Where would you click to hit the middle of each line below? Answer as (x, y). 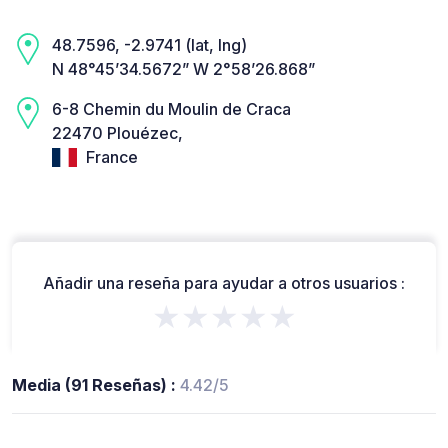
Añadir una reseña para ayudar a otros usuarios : (224, 282)
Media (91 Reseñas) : (96, 384)
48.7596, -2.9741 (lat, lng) (149, 45)
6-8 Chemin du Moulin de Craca (171, 109)
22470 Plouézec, (117, 133)
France (110, 157)
